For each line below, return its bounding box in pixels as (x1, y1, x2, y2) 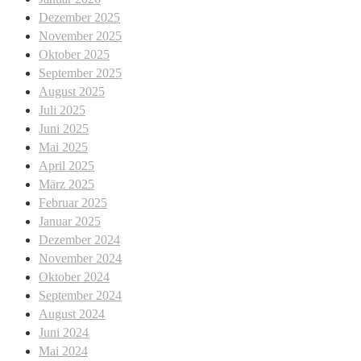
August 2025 (39, 84, 105, 98)
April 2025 (39, 158, 94, 172)
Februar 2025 (39, 195, 107, 210)
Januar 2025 (39, 214, 101, 228)
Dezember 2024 (39, 232, 120, 247)
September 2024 (39, 288, 122, 302)
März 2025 (39, 176, 94, 191)
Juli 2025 (39, 102, 85, 117)
